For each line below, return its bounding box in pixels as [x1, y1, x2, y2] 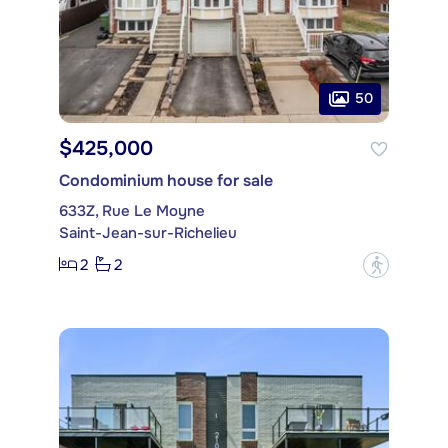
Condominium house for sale [59, 169, 273, 191]
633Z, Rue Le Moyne [59, 200, 205, 221]
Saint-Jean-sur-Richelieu [59, 222, 237, 243]
